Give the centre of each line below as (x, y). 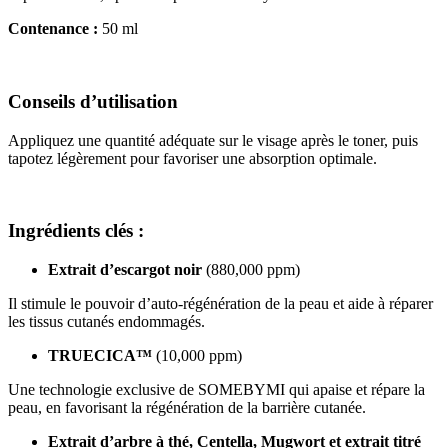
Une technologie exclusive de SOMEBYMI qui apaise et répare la (216, 390)
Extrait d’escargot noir (125, 270)
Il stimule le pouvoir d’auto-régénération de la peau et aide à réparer (220, 304)
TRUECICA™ (100, 356)
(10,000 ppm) (197, 356)
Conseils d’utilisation (93, 102)
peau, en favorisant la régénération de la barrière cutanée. (187, 408)
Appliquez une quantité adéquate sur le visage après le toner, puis (213, 140)
